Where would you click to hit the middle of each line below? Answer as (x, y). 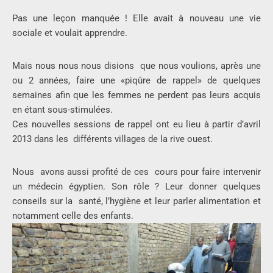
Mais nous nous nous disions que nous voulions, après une (136, 66)
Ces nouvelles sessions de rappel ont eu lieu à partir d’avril (136, 125)
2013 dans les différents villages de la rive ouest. (112, 139)
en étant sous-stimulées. (62, 110)
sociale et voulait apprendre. (70, 33)
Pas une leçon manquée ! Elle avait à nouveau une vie (136, 19)
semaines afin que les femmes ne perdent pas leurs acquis (136, 95)
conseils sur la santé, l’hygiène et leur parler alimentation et (136, 201)
